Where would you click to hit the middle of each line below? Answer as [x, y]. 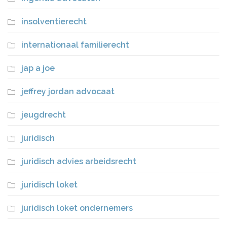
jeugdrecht [44, 115]
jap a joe [38, 68]
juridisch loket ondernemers [77, 208]
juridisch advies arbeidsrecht [79, 161]
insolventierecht [54, 21]
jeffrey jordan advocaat [68, 91]
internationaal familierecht [75, 45]
